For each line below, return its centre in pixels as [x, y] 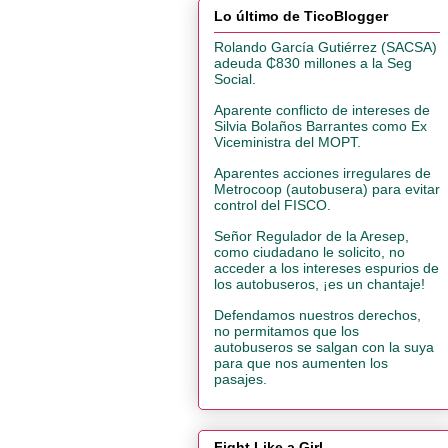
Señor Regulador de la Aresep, [311, 235]
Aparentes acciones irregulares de [322, 172]
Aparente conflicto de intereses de [322, 109]
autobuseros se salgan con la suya [324, 346]
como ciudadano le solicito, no [309, 251]
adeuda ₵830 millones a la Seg [313, 62]
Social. [235, 78]
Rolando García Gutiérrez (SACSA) [325, 46]
